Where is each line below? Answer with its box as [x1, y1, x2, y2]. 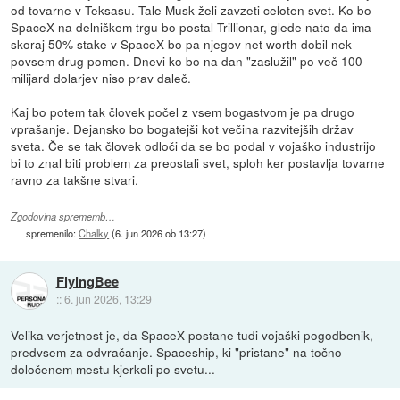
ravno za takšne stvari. [11, 170, 139, 188]
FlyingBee [55, 271, 119, 292]
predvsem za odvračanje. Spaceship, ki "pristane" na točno [11, 342, 343, 361]
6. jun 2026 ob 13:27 [115, 226, 204, 241]
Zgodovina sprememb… [11, 210, 116, 224]
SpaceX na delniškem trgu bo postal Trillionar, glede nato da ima [11, 17, 372, 36]
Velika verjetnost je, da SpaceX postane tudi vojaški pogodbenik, [11, 325, 374, 344]
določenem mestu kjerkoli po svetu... [11, 359, 216, 378]
